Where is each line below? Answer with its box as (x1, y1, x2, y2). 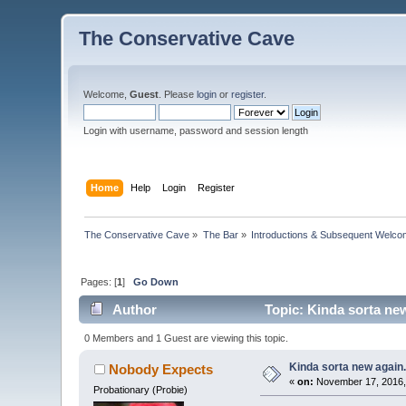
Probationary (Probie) (93, 383, 188, 395)
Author (111, 302, 157, 318)
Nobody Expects (108, 361, 213, 377)
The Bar (202, 228, 238, 240)
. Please (159, 89, 198, 100)
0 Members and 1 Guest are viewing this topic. (83, 332, 288, 343)
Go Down (133, 275, 179, 287)
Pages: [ (81, 275, 118, 287)
